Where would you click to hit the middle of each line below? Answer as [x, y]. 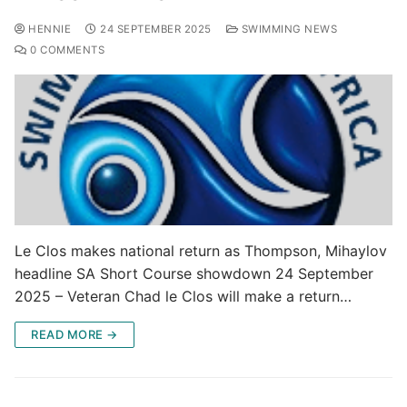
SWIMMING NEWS [288, 29]
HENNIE [48, 29]
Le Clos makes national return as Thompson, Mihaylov [201, 251]
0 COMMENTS [65, 50]
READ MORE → [74, 335]
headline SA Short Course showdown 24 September [194, 274]
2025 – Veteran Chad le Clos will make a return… [183, 297]
